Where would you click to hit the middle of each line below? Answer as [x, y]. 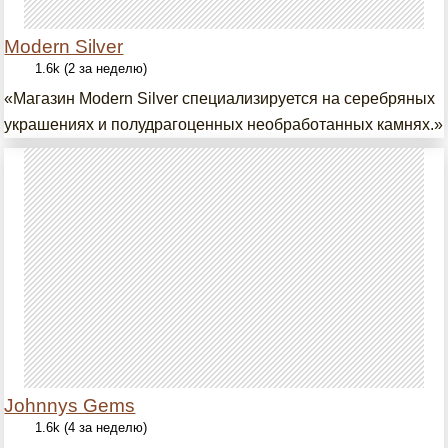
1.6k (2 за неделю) [91, 68]
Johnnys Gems [70, 405]
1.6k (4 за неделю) [91, 427]
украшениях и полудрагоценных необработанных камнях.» [224, 124]
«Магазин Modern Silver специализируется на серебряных [220, 98]
